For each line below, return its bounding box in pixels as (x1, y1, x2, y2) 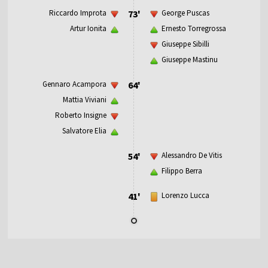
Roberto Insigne (55, 109, 106, 120)
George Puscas (162, 7, 209, 18)
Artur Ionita (70, 23, 106, 33)
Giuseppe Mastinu (162, 54, 218, 65)
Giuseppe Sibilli (162, 38, 209, 49)
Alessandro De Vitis (162, 150, 222, 160)
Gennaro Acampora (42, 78, 106, 89)
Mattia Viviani (63, 94, 106, 105)
